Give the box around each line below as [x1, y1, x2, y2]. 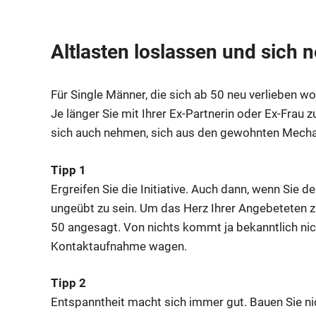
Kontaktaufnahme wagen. [51, 238, 187, 253]
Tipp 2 [51, 276, 86, 291]
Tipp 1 [51, 162, 86, 177]
